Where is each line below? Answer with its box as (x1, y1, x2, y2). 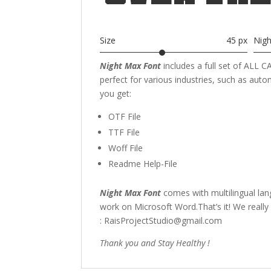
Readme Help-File (108, 157, 178, 169)
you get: (100, 87, 132, 99)
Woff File (108, 142, 143, 154)
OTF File (108, 110, 142, 122)
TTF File (108, 126, 140, 138)
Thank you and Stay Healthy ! (100, 237, 211, 249)
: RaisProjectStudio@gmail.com (100, 214, 223, 226)
